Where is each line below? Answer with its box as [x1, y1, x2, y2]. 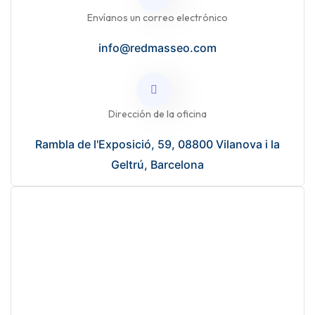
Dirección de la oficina [108, 108, 207, 121]
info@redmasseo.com [98, 41, 217, 56]
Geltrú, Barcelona [111, 157, 204, 172]
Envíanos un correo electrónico [87, 11, 228, 25]
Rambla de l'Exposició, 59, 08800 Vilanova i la [35, 137, 280, 152]
